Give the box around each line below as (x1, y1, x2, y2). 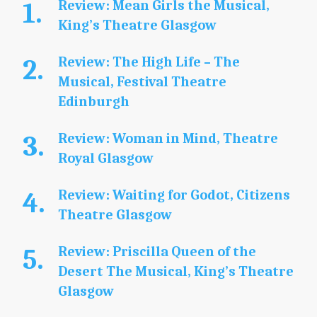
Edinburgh (58, 93, 129, 110)
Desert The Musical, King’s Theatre (58, 263, 294, 279)
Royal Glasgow (58, 149, 154, 166)
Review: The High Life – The (58, 53, 240, 70)
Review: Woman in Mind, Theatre (58, 129, 278, 146)
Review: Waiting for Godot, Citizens (58, 186, 290, 203)
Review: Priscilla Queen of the (58, 243, 256, 260)
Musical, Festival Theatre (58, 73, 226, 90)
